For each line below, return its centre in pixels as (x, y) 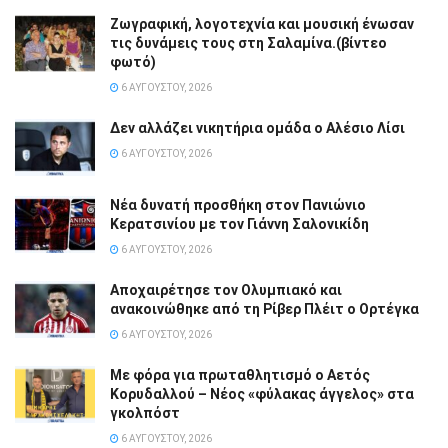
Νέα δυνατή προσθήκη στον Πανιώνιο (238, 204)
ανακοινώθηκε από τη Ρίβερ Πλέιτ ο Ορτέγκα (264, 308)
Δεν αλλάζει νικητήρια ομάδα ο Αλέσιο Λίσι (257, 127)
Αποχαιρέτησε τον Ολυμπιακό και (226, 289)
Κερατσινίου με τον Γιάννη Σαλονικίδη (239, 223)
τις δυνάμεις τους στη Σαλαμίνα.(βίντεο (248, 42)
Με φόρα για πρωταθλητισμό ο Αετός (240, 374)
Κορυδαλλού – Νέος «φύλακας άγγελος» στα (262, 393)
